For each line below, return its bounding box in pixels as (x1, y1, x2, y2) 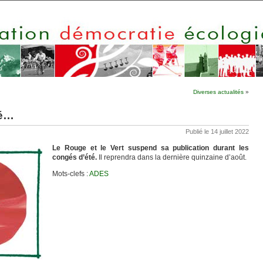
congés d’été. (52, 153, 99, 161)
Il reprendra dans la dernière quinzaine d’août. (99, 153, 247, 161)
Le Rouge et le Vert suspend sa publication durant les (52, 144, 249, 152)
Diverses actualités (193, 89, 244, 95)
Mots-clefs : (52, 170, 89, 178)
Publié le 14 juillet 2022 (186, 128, 249, 135)
